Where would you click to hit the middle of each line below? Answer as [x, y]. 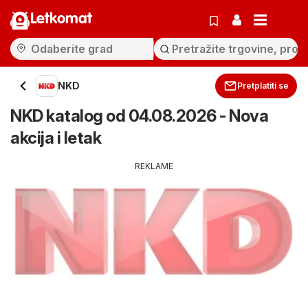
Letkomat [61, 19]
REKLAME [154, 166]
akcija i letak [56, 138]
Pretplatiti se [263, 86]
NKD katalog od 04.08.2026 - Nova [139, 116]
